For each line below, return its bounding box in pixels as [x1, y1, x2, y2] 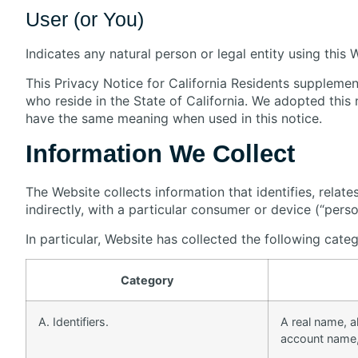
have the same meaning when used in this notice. [26, 109, 322, 126]
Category [121, 272, 173, 287]
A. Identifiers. [38, 314, 109, 328]
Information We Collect [26, 140, 295, 169]
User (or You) [26, 8, 144, 31]
